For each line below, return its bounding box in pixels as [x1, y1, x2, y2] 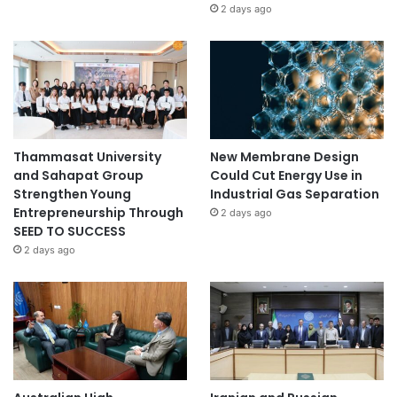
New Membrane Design [209, 148, 359, 167]
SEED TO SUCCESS [13, 222, 126, 241]
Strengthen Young [13, 185, 131, 204]
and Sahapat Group [13, 167, 144, 185]
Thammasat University [13, 148, 161, 167]
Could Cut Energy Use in [209, 167, 362, 185]
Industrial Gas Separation [209, 185, 379, 204]
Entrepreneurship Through [13, 204, 183, 222]
